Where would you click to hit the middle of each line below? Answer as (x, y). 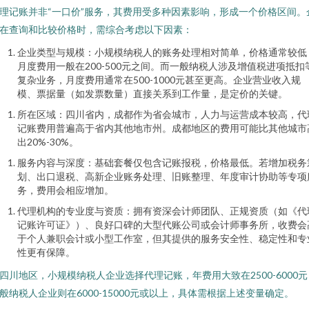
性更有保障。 (46, 252)
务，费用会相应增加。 (66, 190)
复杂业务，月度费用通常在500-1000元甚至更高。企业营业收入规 (159, 80)
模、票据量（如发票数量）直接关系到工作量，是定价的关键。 (152, 93)
